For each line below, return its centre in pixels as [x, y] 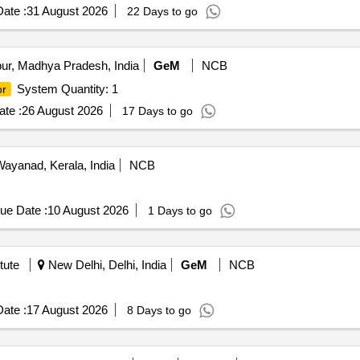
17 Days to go [157, 111]
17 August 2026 [67, 310]
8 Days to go [159, 310]
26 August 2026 [62, 110]
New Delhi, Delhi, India [105, 265]
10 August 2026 [88, 210]
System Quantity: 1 [65, 89]
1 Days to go [180, 211]
